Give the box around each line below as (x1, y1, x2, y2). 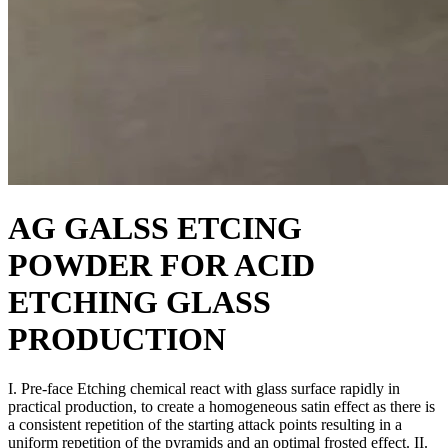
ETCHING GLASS (8, 284, 271, 321)
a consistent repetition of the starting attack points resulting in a (8, 415, 402, 433)
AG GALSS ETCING (8, 210, 302, 247)
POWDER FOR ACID (8, 247, 315, 284)
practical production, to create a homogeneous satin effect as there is (8, 397, 435, 415)
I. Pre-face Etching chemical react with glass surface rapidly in (8, 379, 400, 397)
